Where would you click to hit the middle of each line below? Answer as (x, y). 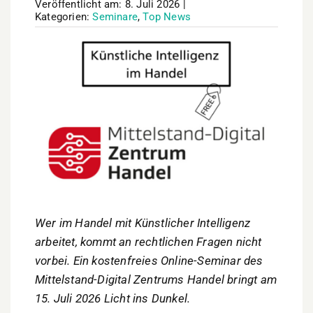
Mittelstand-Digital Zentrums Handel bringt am (156, 280)
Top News (167, 17)
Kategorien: (64, 17)
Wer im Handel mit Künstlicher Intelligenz (143, 223)
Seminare (115, 17)
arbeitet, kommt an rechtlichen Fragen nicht (148, 242)
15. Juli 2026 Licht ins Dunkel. (113, 299)
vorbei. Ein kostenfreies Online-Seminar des (149, 261)
